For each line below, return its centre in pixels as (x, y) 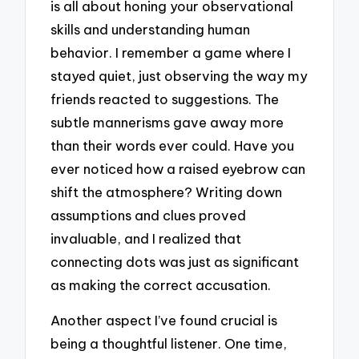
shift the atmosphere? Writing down (167, 192)
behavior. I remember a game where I (171, 52)
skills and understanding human (151, 29)
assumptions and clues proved (149, 215)
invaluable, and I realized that (146, 238)
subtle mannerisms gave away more (167, 122)
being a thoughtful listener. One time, (169, 344)
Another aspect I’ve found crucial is (164, 321)
